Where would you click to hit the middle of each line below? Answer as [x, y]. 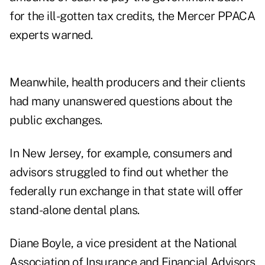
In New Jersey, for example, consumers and [121, 153]
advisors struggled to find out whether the [119, 172]
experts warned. [51, 35]
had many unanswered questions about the [121, 101]
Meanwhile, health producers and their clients [127, 83]
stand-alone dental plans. [75, 210]
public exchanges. [56, 120]
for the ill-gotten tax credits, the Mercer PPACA [132, 16]
